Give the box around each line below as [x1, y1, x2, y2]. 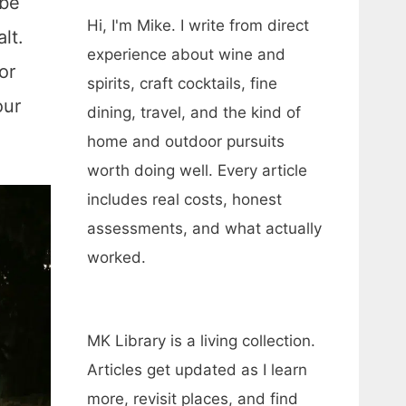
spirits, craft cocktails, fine [87, 74, 277, 92]
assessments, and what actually [87, 219, 322, 237]
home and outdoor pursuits [87, 132, 285, 150]
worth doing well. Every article [87, 161, 307, 179]
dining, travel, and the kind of [87, 103, 301, 121]
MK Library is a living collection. [87, 332, 315, 350]
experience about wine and [87, 45, 285, 63]
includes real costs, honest [87, 190, 282, 208]
